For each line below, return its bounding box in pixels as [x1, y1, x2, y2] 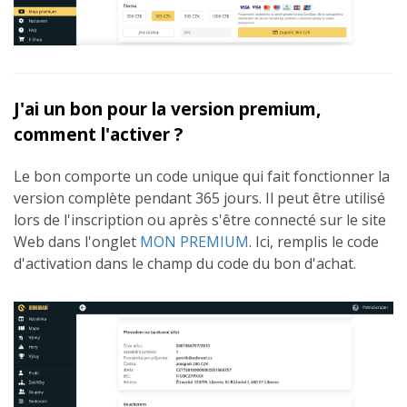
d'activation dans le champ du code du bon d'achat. [14, 253, 356, 274]
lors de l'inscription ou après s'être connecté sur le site [14, 210, 386, 231]
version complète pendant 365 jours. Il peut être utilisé [14, 188, 385, 209]
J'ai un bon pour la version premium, [14, 96, 321, 122]
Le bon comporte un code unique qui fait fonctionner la [14, 166, 390, 187]
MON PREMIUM [140, 232, 249, 253]
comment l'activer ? [14, 122, 183, 147]
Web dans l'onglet [14, 232, 140, 253]
